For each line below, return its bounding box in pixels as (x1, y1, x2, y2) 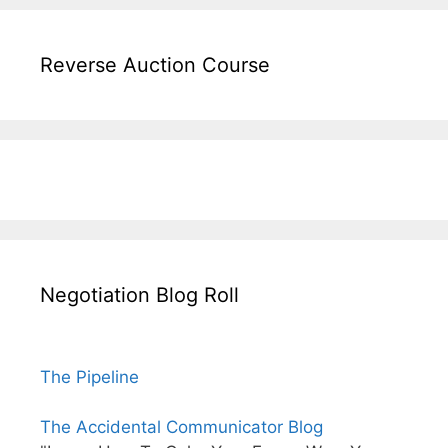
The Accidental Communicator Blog (40, 417, 323, 438)
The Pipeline (40, 367, 139, 388)
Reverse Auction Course (40, 53, 270, 78)
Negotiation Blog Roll (40, 283, 239, 308)
